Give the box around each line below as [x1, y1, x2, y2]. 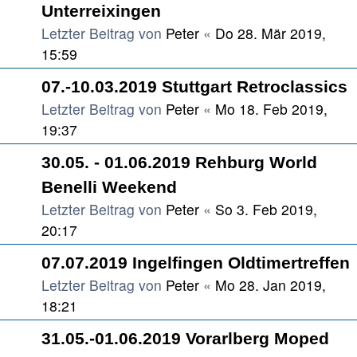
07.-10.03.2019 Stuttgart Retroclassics [41, 77, 347, 96]
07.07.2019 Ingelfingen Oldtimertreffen [41, 253, 350, 272]
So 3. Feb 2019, [215, 199, 317, 219]
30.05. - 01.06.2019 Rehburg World [41, 153, 317, 171]
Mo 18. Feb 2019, [215, 99, 328, 119]
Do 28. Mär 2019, [215, 23, 326, 43]
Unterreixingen [41, 2, 161, 20]
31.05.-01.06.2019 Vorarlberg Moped [41, 329, 329, 347]
